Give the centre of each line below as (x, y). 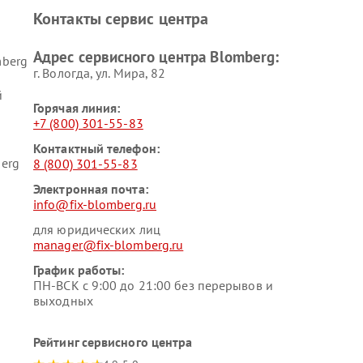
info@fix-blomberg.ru (95, 204)
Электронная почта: (91, 189)
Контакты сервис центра (121, 19)
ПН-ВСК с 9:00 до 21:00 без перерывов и (153, 285)
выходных (63, 301)
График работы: (79, 270)
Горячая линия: (77, 108)
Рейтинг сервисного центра (113, 342)
